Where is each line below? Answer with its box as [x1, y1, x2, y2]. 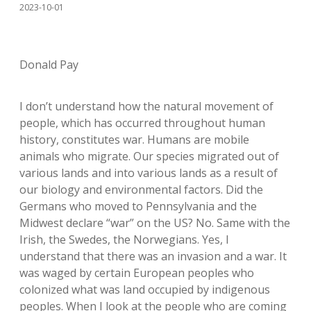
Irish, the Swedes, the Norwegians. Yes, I [19, 232, 229, 247]
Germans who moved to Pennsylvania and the [19, 199, 257, 214]
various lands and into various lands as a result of [19, 165, 278, 180]
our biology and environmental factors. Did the [19, 182, 263, 197]
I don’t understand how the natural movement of [19, 99, 274, 114]
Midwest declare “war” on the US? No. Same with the [19, 215, 290, 230]
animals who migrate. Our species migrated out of [19, 149, 279, 164]
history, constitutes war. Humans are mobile [19, 132, 249, 147]
